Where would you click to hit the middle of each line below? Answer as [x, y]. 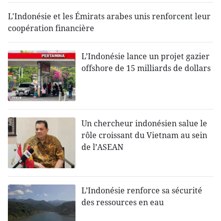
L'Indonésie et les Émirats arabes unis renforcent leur [109, 17]
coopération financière [51, 28]
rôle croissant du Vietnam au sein [145, 135]
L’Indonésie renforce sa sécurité [142, 191]
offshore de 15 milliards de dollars [146, 68]
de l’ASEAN [103, 147]
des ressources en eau [123, 203]
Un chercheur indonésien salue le [145, 124]
